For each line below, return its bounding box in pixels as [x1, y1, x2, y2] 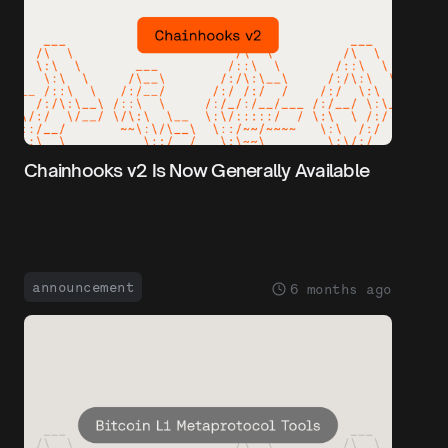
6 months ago [289, 280, 392, 297]
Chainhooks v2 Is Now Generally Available [24, 159, 369, 181]
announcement [32, 278, 134, 295]
